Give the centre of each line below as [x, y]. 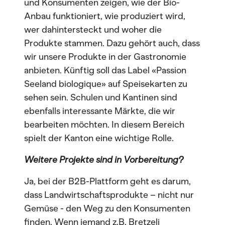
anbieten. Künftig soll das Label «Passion [105, 70]
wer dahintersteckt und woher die [93, 30]
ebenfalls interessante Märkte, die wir [100, 111]
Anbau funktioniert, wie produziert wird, [105, 16]
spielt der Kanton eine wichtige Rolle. [99, 138]
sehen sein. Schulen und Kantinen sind [101, 97]
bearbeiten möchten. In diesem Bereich [104, 125]
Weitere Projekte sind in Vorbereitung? [104, 160]
